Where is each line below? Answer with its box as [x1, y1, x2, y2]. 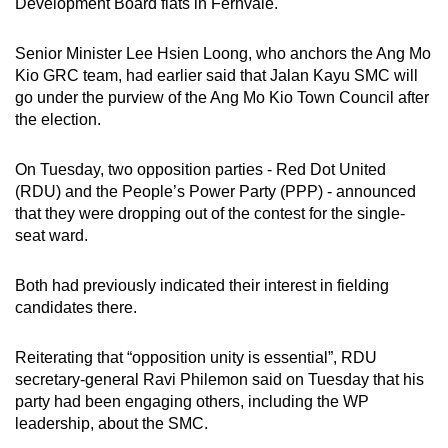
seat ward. [15, 226, 92, 244]
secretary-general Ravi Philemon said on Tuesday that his [15, 370, 424, 388]
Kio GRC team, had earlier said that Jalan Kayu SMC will [15, 66, 418, 84]
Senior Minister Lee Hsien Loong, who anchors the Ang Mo [15, 44, 431, 62]
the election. [15, 110, 101, 128]
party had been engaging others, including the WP [15, 392, 369, 410]
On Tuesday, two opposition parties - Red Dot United [15, 160, 386, 178]
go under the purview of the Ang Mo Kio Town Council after [15, 88, 429, 106]
